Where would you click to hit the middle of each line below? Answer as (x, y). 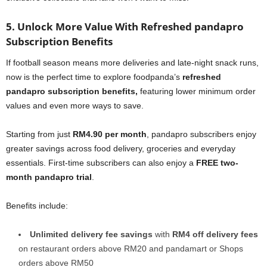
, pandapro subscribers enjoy (201, 134)
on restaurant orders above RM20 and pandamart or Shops (131, 249)
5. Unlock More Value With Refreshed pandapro (125, 27)
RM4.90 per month (110, 134)
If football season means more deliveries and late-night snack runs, (132, 63)
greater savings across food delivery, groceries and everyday (121, 149)
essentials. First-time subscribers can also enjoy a (101, 163)
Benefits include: (37, 206)
